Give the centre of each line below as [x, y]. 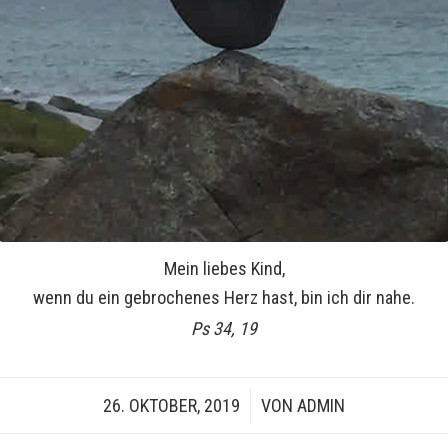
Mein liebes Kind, [224, 268]
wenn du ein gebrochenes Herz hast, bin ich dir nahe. [224, 297]
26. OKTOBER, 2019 [171, 405]
